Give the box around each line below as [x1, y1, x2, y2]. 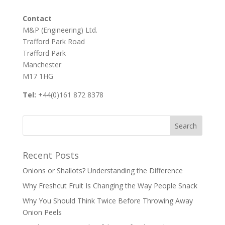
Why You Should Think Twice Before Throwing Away [22, 196, 193, 205]
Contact [22, 14, 52, 23]
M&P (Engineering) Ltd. [22, 25, 97, 35]
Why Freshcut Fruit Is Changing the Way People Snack [22, 181, 197, 190]
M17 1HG [22, 71, 53, 81]
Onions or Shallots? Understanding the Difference [22, 166, 183, 175]
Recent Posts [22, 149, 79, 161]
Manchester [22, 60, 61, 69]
